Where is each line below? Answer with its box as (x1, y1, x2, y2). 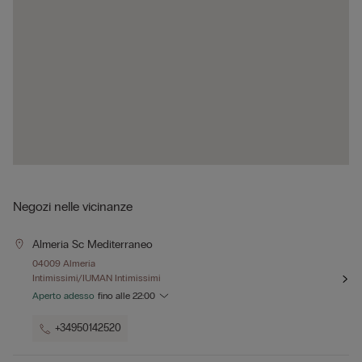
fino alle (98, 290, 133, 302)
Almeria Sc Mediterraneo (32, 238, 153, 252)
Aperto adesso (32, 290, 95, 302)
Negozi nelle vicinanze (13, 199, 133, 215)
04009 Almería (32, 258, 95, 270)
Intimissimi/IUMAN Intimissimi (32, 272, 161, 284)
